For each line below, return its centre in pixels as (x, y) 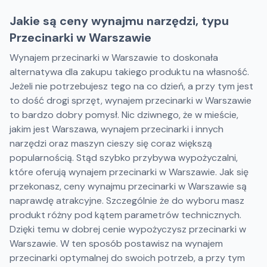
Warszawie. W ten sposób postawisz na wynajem (116, 243)
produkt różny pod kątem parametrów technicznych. (125, 215)
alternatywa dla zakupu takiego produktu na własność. (129, 72)
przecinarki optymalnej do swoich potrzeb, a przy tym (127, 258)
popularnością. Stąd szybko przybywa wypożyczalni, (124, 158)
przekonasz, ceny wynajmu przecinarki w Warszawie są (128, 186)
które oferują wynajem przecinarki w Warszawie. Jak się (129, 172)
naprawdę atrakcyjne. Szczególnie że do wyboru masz (127, 201)
